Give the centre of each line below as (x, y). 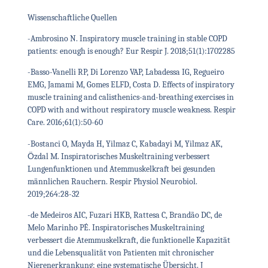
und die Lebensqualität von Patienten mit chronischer (121, 253)
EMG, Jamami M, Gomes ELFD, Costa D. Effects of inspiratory (131, 85)
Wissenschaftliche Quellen (72, 17)
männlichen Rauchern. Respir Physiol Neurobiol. (112, 181)
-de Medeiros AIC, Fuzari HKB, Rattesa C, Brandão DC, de (124, 215)
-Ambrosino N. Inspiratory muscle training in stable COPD (127, 39)
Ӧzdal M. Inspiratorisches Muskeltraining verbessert (118, 156)
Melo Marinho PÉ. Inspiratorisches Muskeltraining (115, 228)
